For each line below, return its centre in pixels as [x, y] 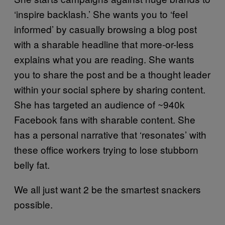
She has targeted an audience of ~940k [99, 104]
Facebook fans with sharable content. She [105, 119]
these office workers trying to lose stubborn [106, 149]
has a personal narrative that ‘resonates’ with [110, 134]
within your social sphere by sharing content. [110, 89]
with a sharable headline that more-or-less [104, 44]
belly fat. [32, 164]
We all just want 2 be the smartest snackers [107, 189]
